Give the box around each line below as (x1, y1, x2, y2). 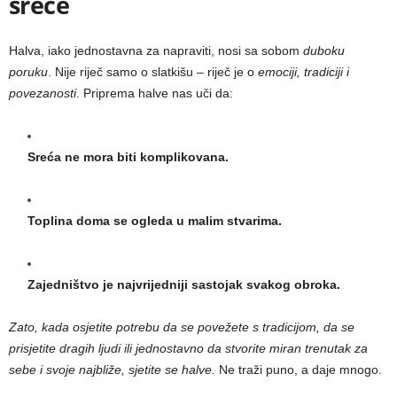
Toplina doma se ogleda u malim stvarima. (27, 214, 282, 229)
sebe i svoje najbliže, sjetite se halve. (9, 362, 215, 378)
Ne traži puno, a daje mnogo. (215, 362, 382, 378)
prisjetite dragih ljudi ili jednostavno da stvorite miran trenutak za (9, 341, 368, 356)
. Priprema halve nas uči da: (76, 86, 233, 101)
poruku (9, 65, 48, 80)
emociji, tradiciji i (258, 65, 349, 80)
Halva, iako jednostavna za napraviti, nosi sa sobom (9, 43, 303, 58)
